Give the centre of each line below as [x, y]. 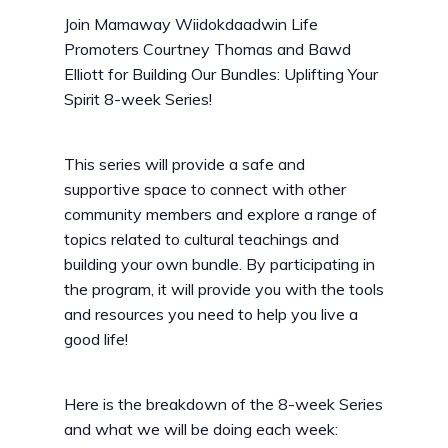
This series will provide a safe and [184, 164]
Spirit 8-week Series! [138, 99]
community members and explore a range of [220, 214]
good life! [96, 339]
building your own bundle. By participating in [219, 264]
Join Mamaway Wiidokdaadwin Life [191, 24]
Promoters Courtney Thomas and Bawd [207, 49]
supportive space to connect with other [205, 189]
